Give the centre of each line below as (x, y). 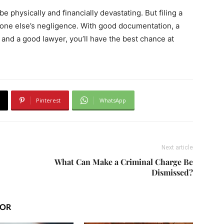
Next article (177, 147)
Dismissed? (172, 172)
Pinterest (48, 100)
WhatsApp (113, 100)
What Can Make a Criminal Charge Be (124, 161)
